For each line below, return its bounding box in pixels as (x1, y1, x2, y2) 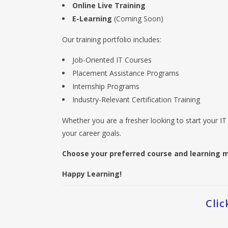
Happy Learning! (62, 169, 122, 179)
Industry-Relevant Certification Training (72, 95, 200, 104)
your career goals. (62, 128, 121, 138)
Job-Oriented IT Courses (72, 55, 152, 65)
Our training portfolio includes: (62, 35, 161, 44)
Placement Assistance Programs (72, 68, 179, 78)
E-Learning (72, 14, 112, 23)
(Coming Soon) (112, 14, 163, 23)
